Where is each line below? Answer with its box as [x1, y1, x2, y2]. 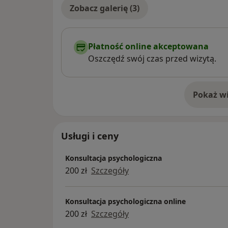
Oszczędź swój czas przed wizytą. [88, 53, 216, 65]
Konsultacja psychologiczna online [65, 196, 186, 206]
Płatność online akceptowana [88, 41, 209, 52]
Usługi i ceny [61, 130, 119, 142]
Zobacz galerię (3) [70, 3, 139, 14]
